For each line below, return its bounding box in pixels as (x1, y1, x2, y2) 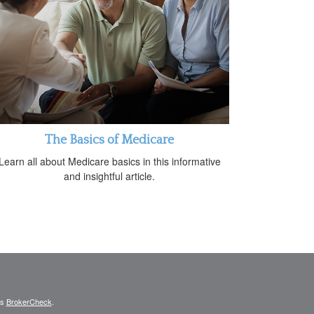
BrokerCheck (6, 295, 52, 307)
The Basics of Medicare (45, 132, 174, 147)
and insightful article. (64, 168, 155, 183)
